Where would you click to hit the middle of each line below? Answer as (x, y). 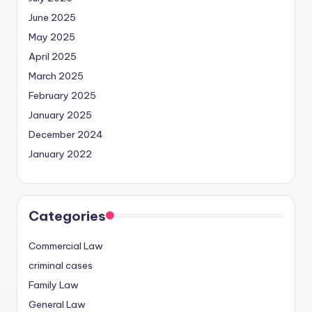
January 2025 (60, 115)
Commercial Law (66, 246)
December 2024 (66, 135)
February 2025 (62, 96)
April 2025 (53, 57)
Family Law (54, 285)
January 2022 (60, 154)
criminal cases (61, 266)
